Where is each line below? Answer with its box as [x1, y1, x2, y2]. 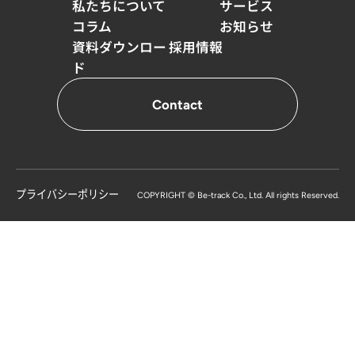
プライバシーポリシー [16, 185, 119, 201]
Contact [152, 96, 203, 113]
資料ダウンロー [72, 37, 167, 57]
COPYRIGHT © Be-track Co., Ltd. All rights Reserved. [137, 189, 339, 200]
